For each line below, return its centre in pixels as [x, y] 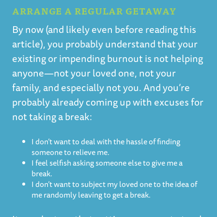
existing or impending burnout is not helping [108, 58]
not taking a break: [52, 116]
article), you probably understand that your [105, 44]
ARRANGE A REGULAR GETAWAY [94, 11]
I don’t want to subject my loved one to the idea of [114, 184]
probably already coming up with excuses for [108, 102]
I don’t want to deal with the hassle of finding [106, 141]
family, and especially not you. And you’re [101, 87]
